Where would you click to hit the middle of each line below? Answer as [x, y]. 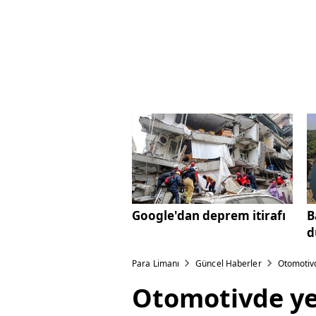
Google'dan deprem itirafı [209, 216]
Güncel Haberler [229, 264]
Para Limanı [156, 264]
